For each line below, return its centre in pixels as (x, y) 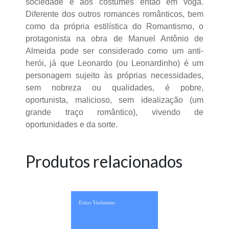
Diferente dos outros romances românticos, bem (114, 14)
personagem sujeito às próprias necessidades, (114, 75)
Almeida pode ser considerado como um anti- (114, 51)
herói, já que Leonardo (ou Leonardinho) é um (114, 63)
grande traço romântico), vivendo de (114, 112)
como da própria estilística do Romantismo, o (114, 26)
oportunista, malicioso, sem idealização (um (114, 100)
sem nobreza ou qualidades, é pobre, (114, 87)
